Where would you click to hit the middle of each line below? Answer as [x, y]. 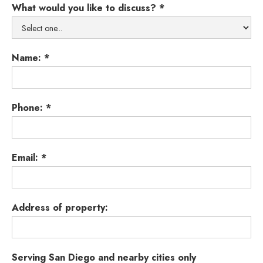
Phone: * [31, 108]
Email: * [29, 158]
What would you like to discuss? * [88, 8]
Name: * [31, 58]
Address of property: [60, 208]
